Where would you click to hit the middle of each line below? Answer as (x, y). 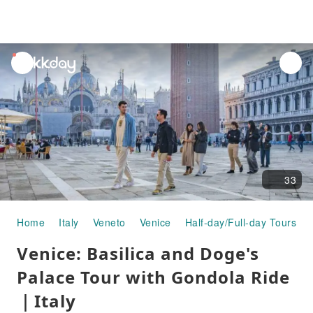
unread (29, 60)
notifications (41, 76)
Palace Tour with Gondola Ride (153, 277)
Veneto (109, 222)
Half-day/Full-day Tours (240, 222)
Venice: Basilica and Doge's (138, 253)
